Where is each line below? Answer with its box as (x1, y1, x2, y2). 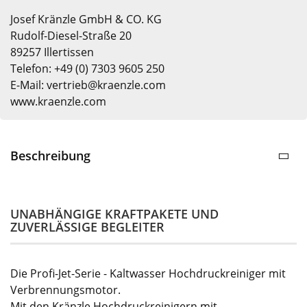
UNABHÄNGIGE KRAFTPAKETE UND (10, 205, 219, 222)
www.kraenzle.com (10, 93, 106, 109)
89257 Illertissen (10, 44, 94, 60)
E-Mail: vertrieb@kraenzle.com (10, 77, 166, 93)
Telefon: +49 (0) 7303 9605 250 (10, 60, 164, 76)
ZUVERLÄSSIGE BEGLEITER (10, 218, 164, 235)
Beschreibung (10, 147, 90, 164)
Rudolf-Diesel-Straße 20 (10, 27, 132, 43)
